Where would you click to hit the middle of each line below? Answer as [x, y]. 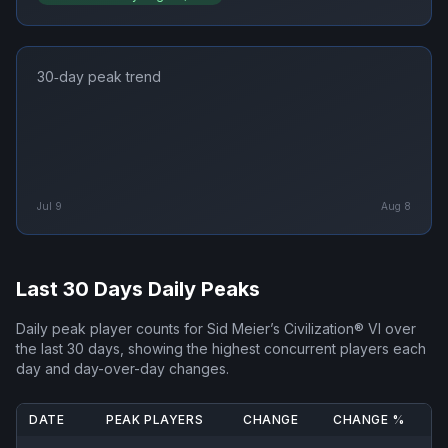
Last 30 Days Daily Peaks [138, 289]
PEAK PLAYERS [155, 420]
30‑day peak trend [99, 77]
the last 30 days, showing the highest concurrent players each [221, 349]
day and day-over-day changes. [122, 369]
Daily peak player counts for [111, 329]
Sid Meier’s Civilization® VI [294, 329]
